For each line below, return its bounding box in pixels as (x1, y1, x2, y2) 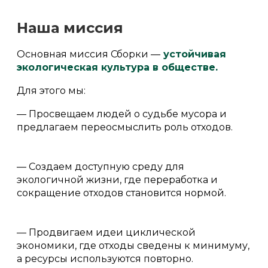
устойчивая (160, 48, 226, 60)
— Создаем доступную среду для (17, 161, 184, 173)
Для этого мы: (17, 85, 86, 97)
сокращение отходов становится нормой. (17, 187, 226, 199)
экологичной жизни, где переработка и (17, 174, 218, 186)
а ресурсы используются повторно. (17, 253, 196, 265)
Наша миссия (17, 19, 123, 36)
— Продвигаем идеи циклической (17, 227, 196, 239)
